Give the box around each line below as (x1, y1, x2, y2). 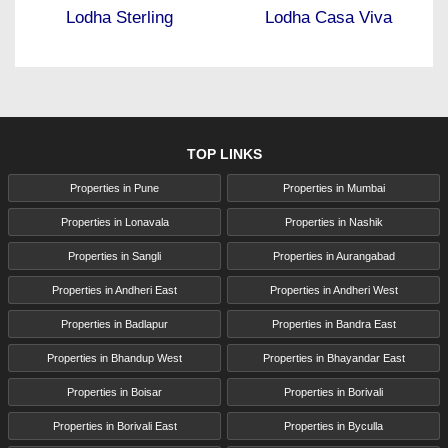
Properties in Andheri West (269, 283, 398, 296)
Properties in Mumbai (282, 181, 385, 194)
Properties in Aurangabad (272, 249, 395, 262)
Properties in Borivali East (52, 419, 177, 432)
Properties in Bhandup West (47, 351, 182, 364)
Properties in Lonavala (60, 215, 169, 228)
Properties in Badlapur (61, 317, 168, 330)
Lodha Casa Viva (265, 7, 392, 27)
